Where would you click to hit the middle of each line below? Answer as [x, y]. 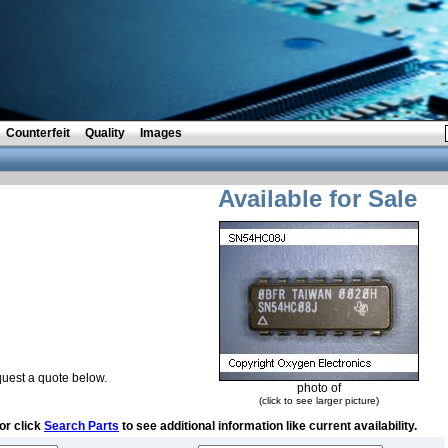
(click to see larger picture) [319, 400]
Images [161, 133]
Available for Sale [317, 198]
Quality [105, 133]
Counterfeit [38, 133]
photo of [319, 388]
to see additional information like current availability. [268, 426]
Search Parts [81, 426]
